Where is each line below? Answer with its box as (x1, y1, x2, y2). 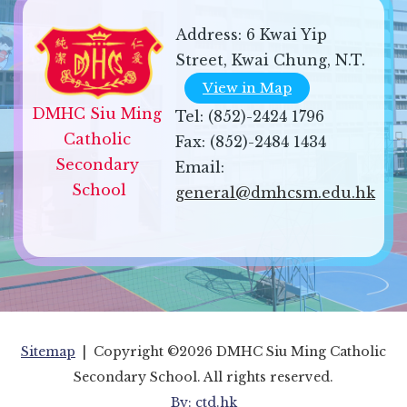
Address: (175, 25, 246, 44)
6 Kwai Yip (246, 25, 327, 44)
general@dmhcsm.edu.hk (175, 183, 375, 202)
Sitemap (21, 342, 75, 360)
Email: (175, 157, 224, 176)
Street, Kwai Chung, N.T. (175, 50, 365, 69)
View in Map (203, 78, 292, 96)
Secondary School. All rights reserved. (74, 368, 333, 385)
